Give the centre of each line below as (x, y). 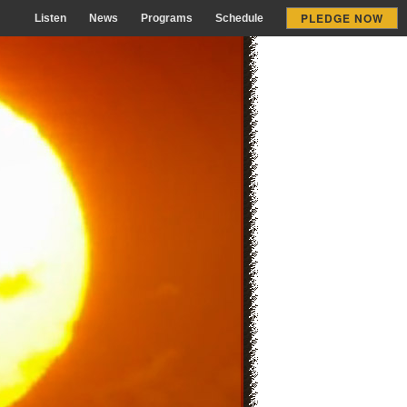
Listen (50, 18)
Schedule (239, 18)
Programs (167, 18)
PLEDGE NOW (342, 18)
